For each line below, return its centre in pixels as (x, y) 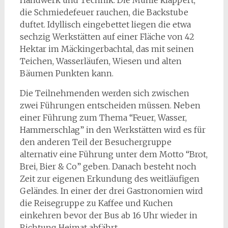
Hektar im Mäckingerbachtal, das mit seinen (107, 49)
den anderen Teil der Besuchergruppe (95, 142)
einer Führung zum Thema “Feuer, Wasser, (103, 118)
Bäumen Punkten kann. (66, 73)
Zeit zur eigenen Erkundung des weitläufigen (109, 179)
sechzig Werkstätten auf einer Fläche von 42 (107, 37)
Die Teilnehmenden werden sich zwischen (104, 93)
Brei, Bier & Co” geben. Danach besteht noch (108, 166)
